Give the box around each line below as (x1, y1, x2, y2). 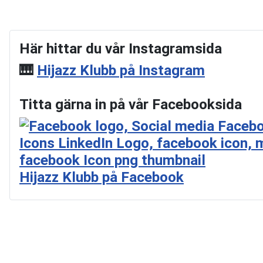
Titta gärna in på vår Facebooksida (19, 96, 242, 113)
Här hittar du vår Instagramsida (19, 40, 222, 57)
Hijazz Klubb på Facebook (19, 168, 184, 186)
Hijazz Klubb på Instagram (37, 62, 205, 79)
